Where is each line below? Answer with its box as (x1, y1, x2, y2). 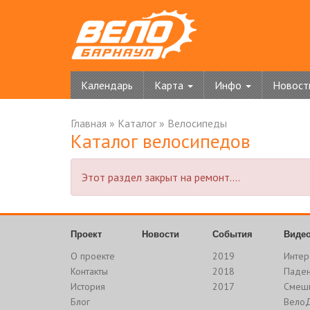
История (71, 280, 105, 293)
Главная (71, 116, 107, 130)
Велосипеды (167, 116, 227, 130)
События (212, 229, 253, 239)
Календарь (81, 78, 133, 92)
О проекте (71, 250, 115, 262)
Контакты (71, 265, 108, 277)
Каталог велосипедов (71, 128, 250, 154)
